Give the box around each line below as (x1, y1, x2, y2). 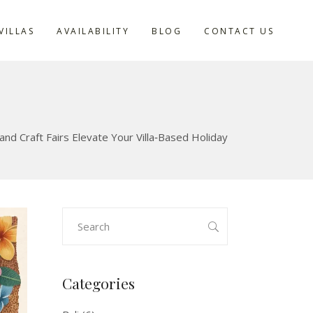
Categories (61, 273, 135, 293)
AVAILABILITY (57, 24, 129, 37)
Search (61, 210, 94, 224)
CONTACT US (204, 24, 274, 37)
